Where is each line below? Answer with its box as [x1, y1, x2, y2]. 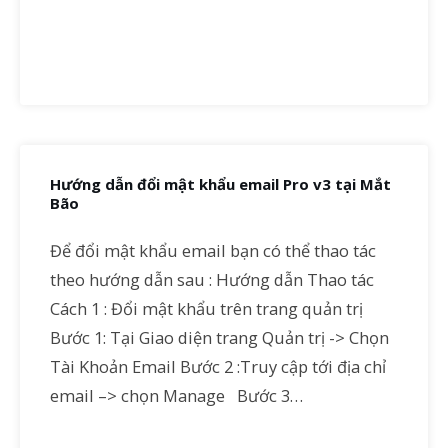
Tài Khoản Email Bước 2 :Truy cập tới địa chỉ [50, 354, 386, 378]
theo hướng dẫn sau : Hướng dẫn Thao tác [50, 267, 374, 291]
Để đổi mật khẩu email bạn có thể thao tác [50, 238, 376, 262]
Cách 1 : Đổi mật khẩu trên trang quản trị [50, 296, 367, 320]
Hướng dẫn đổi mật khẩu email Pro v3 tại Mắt [50, 174, 391, 194]
